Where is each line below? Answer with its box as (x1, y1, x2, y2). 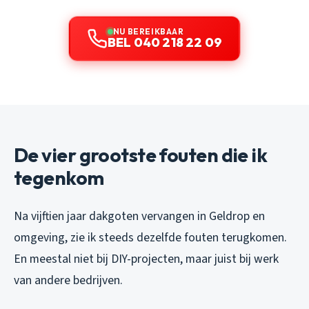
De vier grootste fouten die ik (14, 142, 268, 167)
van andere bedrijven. (14, 271, 123, 289)
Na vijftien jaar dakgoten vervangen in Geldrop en (14, 207, 265, 225)
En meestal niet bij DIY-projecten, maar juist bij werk (14, 250, 279, 268)
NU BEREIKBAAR (112, 26, 184, 37)
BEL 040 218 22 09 (107, 34, 223, 50)
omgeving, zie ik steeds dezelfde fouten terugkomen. (14, 228, 287, 246)
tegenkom (14, 165, 104, 190)
